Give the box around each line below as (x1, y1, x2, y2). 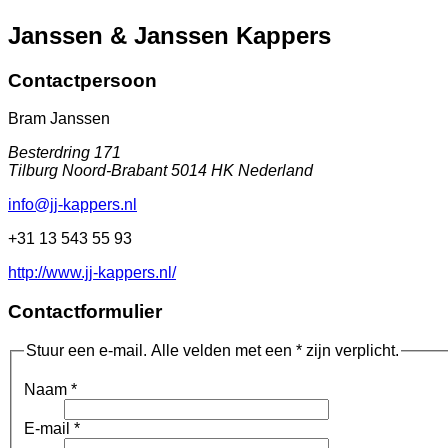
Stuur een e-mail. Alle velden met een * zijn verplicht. (26, 341, 399, 359)
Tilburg (8, 162, 62, 180)
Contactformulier (8, 301, 162, 323)
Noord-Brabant (62, 162, 171, 180)
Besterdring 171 (8, 144, 121, 162)
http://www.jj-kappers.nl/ (8, 264, 176, 282)
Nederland (238, 162, 313, 180)
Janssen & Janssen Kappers (8, 21, 331, 49)
